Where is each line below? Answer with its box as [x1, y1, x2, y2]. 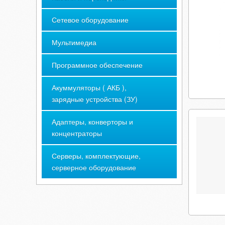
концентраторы [52, 128, 102, 138]
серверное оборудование [52, 162, 136, 172]
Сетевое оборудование [52, 15, 129, 25]
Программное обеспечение [52, 60, 143, 70]
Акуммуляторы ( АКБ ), [52, 82, 127, 92]
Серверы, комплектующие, [52, 151, 141, 161]
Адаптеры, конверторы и [52, 117, 133, 127]
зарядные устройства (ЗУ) [52, 94, 138, 104]
